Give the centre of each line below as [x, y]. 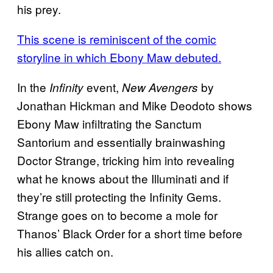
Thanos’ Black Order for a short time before [130, 233]
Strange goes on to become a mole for [117, 214]
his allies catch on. [65, 251]
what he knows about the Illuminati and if [123, 178]
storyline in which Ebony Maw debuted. [119, 57]
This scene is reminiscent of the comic [117, 38]
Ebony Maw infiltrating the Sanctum [109, 123]
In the [33, 87]
